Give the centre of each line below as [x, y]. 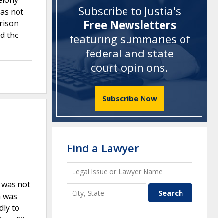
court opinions [128, 68]
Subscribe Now [129, 98]
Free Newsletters [129, 25]
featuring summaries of [129, 39]
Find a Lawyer [103, 148]
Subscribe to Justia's [129, 11]
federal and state [129, 54]
